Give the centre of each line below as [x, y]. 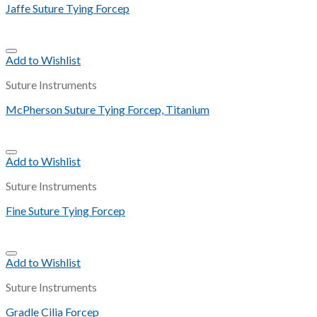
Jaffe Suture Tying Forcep [68, 8]
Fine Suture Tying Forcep [65, 211]
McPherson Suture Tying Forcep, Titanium [108, 110]
